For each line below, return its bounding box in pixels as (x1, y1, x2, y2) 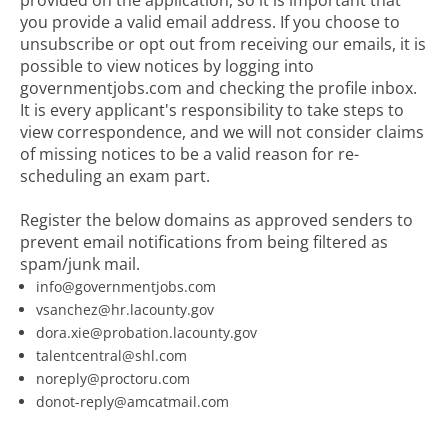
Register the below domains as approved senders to (20, 209, 413, 231)
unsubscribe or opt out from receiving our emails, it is (20, 33, 426, 55)
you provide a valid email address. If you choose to (20, 11, 400, 33)
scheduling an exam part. (20, 165, 210, 187)
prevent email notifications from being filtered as (20, 231, 388, 253)
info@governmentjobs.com (36, 277, 216, 296)
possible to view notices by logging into (20, 55, 314, 77)
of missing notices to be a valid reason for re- (20, 143, 359, 165)
